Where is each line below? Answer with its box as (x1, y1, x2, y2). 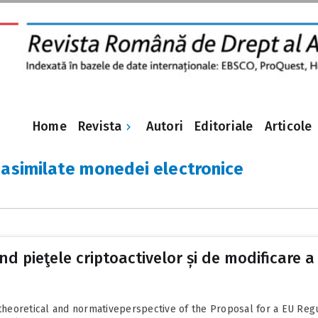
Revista (77, 119, 122, 135)
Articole (264, 119, 312, 135)
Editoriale (194, 119, 253, 135)
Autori (146, 119, 184, 135)
